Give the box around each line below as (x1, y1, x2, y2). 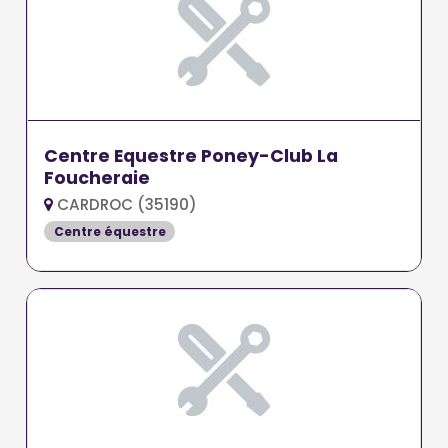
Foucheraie (44, 165, 151, 190)
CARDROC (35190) (53, 193, 198, 215)
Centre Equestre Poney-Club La (44, 143, 339, 168)
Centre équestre (53, 222, 166, 240)
